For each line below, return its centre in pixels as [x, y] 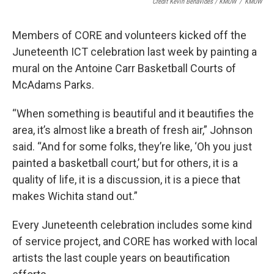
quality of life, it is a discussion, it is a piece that [126, 180]
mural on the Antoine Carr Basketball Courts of [124, 68]
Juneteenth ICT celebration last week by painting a [135, 52]
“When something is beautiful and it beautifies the [133, 114]
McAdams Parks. [53, 85]
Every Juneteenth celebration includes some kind [132, 225]
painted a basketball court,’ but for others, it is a [125, 163]
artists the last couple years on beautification [121, 258]
